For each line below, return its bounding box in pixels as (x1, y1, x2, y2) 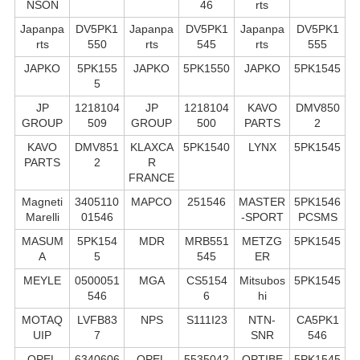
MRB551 (184, 234, 229, 247)
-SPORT (240, 210, 284, 223)
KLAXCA (129, 140, 174, 153)
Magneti (22, 194, 63, 208)
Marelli (25, 210, 59, 223)
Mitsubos (239, 273, 285, 287)
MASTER (239, 194, 285, 208)
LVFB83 (76, 313, 117, 326)
